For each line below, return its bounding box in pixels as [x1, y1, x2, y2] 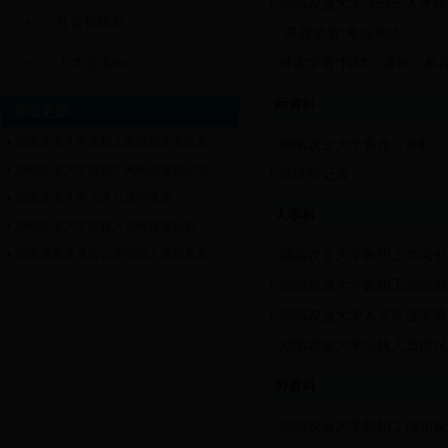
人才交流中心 [56, 55, 140, 71]
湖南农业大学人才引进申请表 [16, 191, 172, 205]
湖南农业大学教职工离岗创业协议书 [16, 163, 208, 177]
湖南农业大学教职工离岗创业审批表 [16, 135, 208, 149]
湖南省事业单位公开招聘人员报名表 [16, 247, 208, 261]
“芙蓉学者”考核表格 [279, 25, 401, 41]
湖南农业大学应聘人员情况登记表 [16, 219, 196, 233]
